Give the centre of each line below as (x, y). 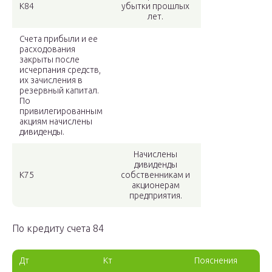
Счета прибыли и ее (59, 39)
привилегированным (61, 111)
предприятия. (155, 196)
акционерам (155, 185)
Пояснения (216, 261)
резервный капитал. (59, 91)
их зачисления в (51, 80)
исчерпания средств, (60, 70)
